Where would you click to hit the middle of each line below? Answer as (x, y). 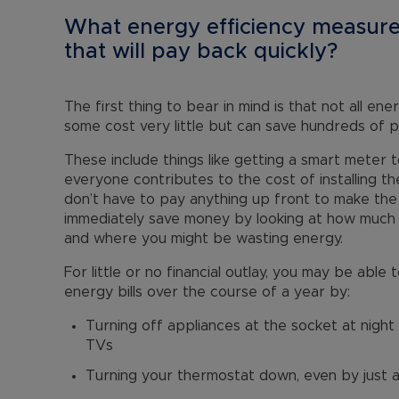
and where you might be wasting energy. (204, 239)
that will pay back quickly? (201, 52)
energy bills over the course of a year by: (207, 292)
